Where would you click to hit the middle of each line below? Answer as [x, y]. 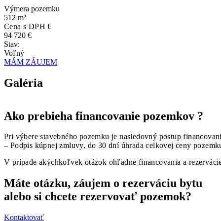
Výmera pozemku [32, 8]
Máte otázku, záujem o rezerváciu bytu [103, 183]
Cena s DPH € [28, 26]
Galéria [23, 83]
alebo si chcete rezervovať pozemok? [98, 197]
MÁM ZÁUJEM [31, 62]
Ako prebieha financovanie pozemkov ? [104, 116]
